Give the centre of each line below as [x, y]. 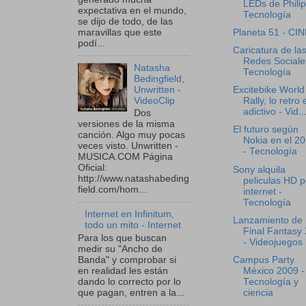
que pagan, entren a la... [131, 293]
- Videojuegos [273, 242]
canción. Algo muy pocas [131, 135]
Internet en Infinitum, [130, 214]
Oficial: [93, 168]
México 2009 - [274, 270]
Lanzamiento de [267, 220]
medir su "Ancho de [120, 249]
